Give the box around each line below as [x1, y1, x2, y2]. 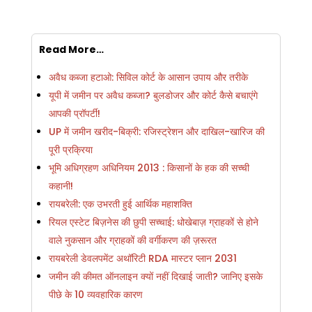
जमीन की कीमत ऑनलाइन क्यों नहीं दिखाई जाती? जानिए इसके [48, 269, 263, 283]
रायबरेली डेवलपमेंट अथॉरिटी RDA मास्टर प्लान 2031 [48, 251, 237, 265]
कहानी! [48, 178, 73, 193]
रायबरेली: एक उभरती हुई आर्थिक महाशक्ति [48, 196, 192, 211]
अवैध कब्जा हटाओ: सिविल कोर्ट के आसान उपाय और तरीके [48, 70, 248, 84]
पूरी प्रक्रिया [48, 142, 93, 157]
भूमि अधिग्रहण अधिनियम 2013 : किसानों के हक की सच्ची [48, 160, 249, 175]
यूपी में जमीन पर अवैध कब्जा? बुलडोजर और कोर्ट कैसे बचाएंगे [48, 88, 258, 102]
